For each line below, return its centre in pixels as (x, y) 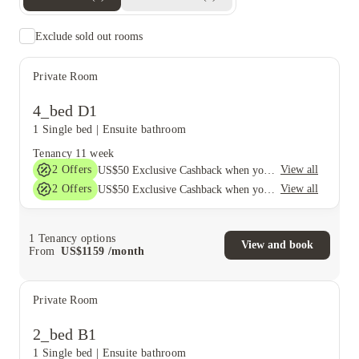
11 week (95, 153)
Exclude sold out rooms (89, 36)
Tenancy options (75, 238)
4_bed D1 (65, 111)
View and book (277, 244)
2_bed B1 (65, 334)
